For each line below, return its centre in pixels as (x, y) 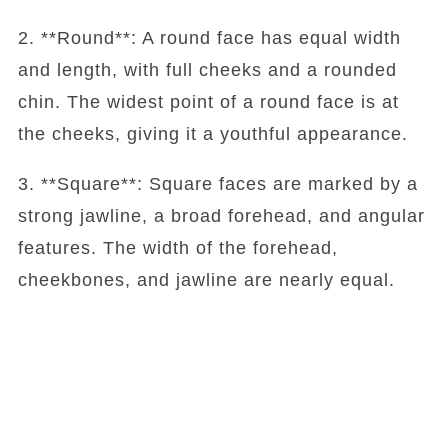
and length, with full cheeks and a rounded (207, 69)
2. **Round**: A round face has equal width (209, 37)
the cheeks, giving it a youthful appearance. (212, 133)
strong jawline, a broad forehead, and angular (221, 215)
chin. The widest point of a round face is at (208, 101)
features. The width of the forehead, (177, 247)
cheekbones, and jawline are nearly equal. (206, 279)
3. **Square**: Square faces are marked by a (217, 183)
